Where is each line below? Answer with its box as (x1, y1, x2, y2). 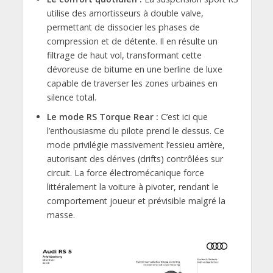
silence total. (46, 91, 96, 104)
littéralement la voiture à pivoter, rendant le (46, 181, 219, 193)
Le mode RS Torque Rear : (46, 111, 158, 123)
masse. (46, 209, 75, 221)
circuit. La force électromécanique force (46, 167, 204, 179)
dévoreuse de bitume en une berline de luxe (46, 63, 222, 76)
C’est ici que (158, 111, 208, 123)
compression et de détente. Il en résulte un (46, 35, 218, 48)
